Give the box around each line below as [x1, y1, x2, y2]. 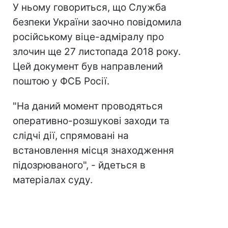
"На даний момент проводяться [13, 100, 163, 112]
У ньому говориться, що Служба [13, 2, 166, 14]
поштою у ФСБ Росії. [13, 75, 109, 88]
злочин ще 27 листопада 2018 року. [13, 46, 181, 58]
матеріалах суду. [13, 174, 93, 186]
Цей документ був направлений [13, 61, 163, 73]
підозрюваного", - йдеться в [13, 159, 146, 172]
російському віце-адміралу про [13, 31, 164, 43]
